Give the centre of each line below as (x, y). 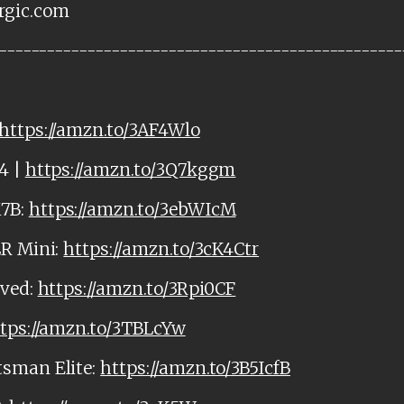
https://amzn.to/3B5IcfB (195, 368)
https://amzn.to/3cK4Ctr (161, 249)
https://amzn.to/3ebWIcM (132, 210)
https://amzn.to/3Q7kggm (130, 170)
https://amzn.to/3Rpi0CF (137, 289)
